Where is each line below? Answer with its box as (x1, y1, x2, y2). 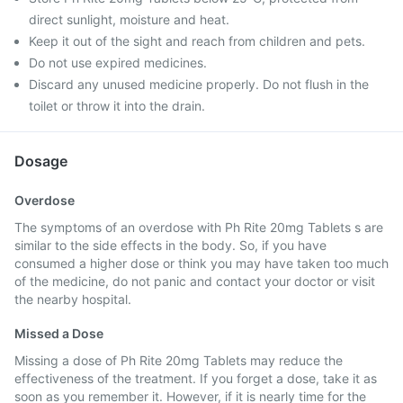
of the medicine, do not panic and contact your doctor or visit (14, 273, 375, 289)
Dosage (14, 152, 67, 170)
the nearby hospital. (14, 291, 131, 307)
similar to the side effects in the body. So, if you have (14, 237, 327, 253)
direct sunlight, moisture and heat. (29, 12, 229, 27)
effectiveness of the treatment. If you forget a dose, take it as (14, 371, 377, 386)
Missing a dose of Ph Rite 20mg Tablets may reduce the (14, 353, 343, 368)
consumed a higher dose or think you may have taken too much (14, 255, 389, 271)
